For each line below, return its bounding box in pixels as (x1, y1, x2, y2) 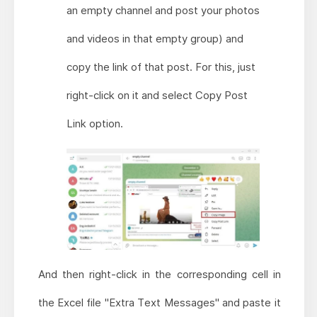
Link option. (66, 117, 123, 131)
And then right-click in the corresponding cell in (38, 267, 281, 281)
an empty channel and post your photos (66, 4, 260, 18)
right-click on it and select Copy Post (66, 88, 248, 103)
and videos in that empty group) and (66, 32, 243, 46)
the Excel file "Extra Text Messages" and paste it (38, 295, 281, 309)
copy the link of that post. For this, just (66, 60, 255, 74)
